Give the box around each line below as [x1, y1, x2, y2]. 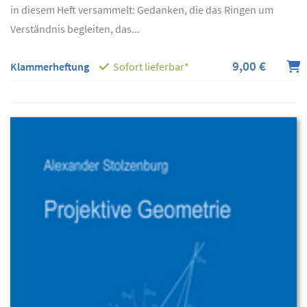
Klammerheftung [10, 59, 89, 73]
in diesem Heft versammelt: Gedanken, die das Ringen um [10, 2, 273, 16]
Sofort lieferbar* [113, 59, 189, 73]
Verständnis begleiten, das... [10, 21, 140, 36]
